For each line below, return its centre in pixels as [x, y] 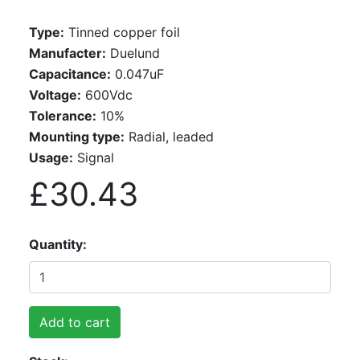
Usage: [51, 157]
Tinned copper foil [122, 32]
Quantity [55, 244]
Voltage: [55, 94]
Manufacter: [67, 53]
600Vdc [106, 94]
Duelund [133, 53]
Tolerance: [62, 115]
